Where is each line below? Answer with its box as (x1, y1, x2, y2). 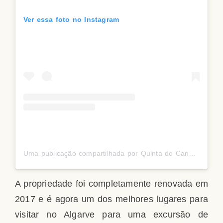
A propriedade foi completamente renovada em (15, 178, 208, 189)
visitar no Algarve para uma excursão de (15, 209, 208, 220)
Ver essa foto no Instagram (23, 15, 119, 24)
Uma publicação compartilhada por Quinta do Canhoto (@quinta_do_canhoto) (189, 149, 196, 157)
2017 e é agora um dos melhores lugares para (15, 194, 208, 204)
